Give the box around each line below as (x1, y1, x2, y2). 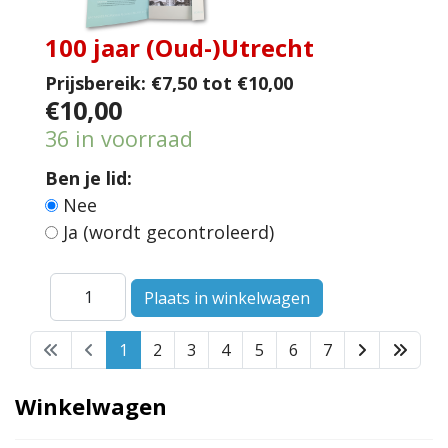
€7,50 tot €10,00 (151, 70, 293, 95)
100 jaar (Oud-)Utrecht (45, 30, 314, 64)
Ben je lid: (45, 165, 132, 190)
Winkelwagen (15, 390, 167, 421)
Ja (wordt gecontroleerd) (63, 219, 279, 244)
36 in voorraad (45, 123, 193, 153)
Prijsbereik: (45, 70, 146, 95)
